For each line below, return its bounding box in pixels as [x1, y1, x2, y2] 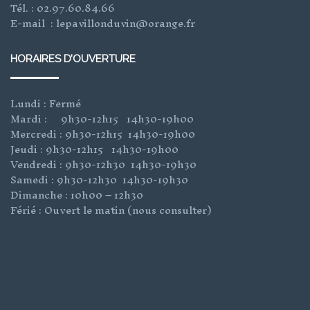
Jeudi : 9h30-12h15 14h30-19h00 [10, 137, 179, 161]
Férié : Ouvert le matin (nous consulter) [10, 198, 212, 221]
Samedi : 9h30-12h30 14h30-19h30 [10, 167, 188, 191]
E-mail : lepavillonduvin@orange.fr [10, 11, 195, 35]
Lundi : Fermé [10, 91, 81, 115]
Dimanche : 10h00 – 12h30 [10, 183, 143, 206]
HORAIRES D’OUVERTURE [10, 52, 136, 65]
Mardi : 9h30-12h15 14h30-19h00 [10, 107, 194, 130]
